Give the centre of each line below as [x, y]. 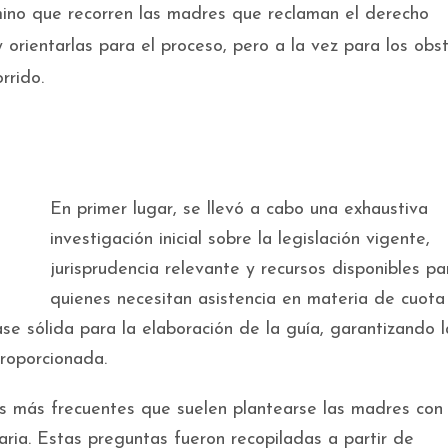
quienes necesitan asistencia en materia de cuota [247, 300]
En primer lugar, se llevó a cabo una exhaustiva [239, 210]
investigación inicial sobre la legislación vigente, [240, 240]
